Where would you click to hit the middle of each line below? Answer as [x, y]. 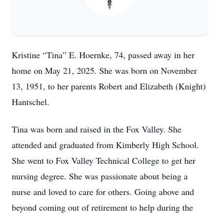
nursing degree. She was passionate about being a [100, 176]
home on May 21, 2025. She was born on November [104, 70]
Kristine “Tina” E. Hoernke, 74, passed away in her [103, 55]
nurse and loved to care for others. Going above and [103, 192]
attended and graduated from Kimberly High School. [105, 145]
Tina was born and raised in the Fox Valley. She [97, 129]
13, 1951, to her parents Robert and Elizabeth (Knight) [109, 86]
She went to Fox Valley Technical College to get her [104, 160]
